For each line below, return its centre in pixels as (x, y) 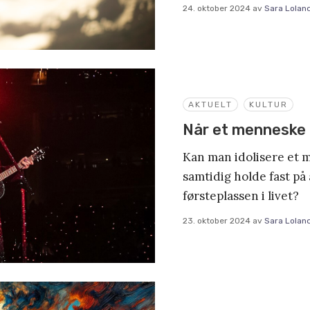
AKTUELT (210, 104)
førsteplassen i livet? (241, 195)
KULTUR (268, 104)
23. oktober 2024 (217, 220)
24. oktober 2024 (217, 8)
